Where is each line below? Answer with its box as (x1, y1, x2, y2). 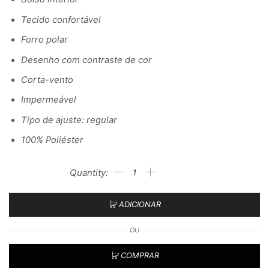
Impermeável (21, 94, 76, 106)
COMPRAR (121, 250, 159, 261)
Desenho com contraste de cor (21, 54, 152, 65)
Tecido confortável (21, 14, 101, 25)
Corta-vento (21, 74, 73, 85)
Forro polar (21, 34, 68, 46)
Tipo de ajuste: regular (21, 114, 117, 125)
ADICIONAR (119, 199, 161, 210)
